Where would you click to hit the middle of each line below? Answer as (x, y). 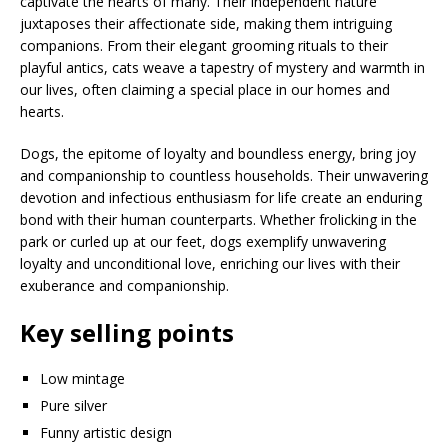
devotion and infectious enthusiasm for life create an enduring (221, 197)
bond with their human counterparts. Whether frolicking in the (218, 219)
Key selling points (127, 332)
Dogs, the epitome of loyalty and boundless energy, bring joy (218, 153)
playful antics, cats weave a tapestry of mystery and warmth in (222, 67)
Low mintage (82, 378)
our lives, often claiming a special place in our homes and (205, 89)
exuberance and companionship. (124, 285)
